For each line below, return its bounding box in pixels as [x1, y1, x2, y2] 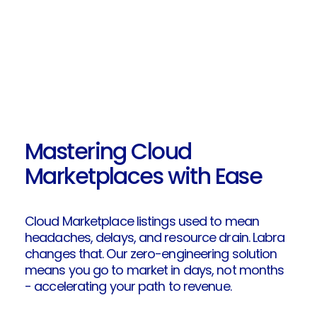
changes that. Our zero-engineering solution [24, 244, 277, 263]
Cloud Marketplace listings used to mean [24, 212, 260, 230]
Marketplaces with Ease [24, 161, 263, 192]
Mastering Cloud [24, 136, 192, 168]
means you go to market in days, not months [24, 260, 284, 279]
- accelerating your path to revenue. [24, 277, 231, 295]
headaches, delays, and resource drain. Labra [24, 228, 285, 246]
